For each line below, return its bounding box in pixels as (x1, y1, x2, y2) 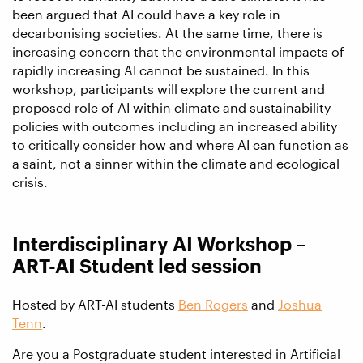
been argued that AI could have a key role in (12, 6, 280, 22)
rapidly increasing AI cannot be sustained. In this (12, 62, 310, 78)
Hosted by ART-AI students (12, 297, 178, 313)
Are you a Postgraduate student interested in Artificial (12, 345, 340, 361)
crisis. (12, 173, 51, 190)
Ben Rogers (178, 297, 248, 313)
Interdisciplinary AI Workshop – (12, 232, 306, 256)
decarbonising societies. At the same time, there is (12, 24, 322, 41)
